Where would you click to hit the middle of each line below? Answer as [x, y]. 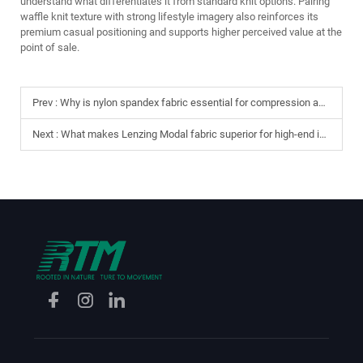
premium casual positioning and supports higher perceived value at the [181, 32]
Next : [47, 134]
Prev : [46, 102]
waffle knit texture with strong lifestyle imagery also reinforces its [169, 17]
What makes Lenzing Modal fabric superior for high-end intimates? [190, 134]
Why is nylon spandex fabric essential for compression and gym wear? [189, 102]
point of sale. [50, 47]
